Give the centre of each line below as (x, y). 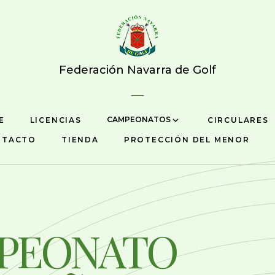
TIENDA (80, 140)
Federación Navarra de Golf (137, 70)
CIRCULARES (238, 120)
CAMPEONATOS (139, 120)
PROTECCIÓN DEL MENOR (187, 140)
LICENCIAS (56, 120)
